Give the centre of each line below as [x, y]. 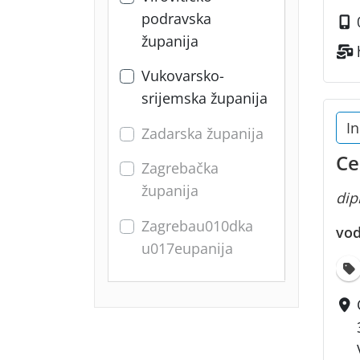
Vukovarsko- [183, 76]
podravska [176, 19]
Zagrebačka [180, 168]
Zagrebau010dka [197, 225]
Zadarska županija [202, 133]
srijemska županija [205, 98]
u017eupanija [187, 248]
